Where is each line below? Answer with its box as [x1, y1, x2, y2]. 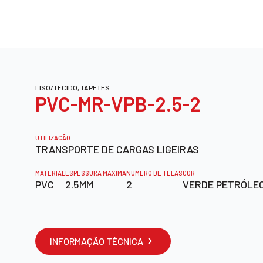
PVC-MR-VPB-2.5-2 [35, 91, 201, 116]
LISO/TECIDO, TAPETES [35, 83, 110, 92]
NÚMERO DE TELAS [126, 168, 183, 177]
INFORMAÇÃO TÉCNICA [50, 235, 143, 247]
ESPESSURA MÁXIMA [65, 168, 126, 177]
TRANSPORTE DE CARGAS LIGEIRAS [35, 142, 199, 156]
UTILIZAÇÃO [35, 133, 70, 141]
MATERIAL [35, 168, 65, 177]
